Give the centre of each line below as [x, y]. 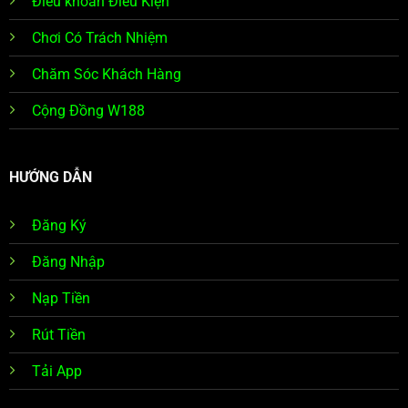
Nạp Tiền [61, 299]
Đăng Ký [59, 226]
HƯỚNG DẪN [50, 178]
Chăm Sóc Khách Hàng [106, 74]
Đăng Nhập [68, 262]
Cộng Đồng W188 [88, 110]
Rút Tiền [58, 335]
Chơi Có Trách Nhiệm [99, 37]
